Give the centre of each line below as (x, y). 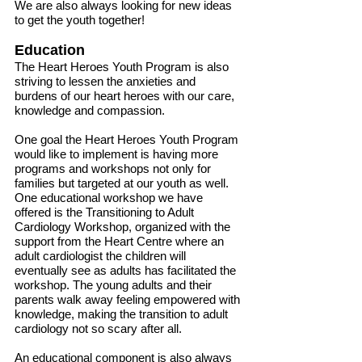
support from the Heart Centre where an (119, 241)
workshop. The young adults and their (113, 285)
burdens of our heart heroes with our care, (124, 96)
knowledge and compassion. (90, 110)
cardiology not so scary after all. (98, 328)
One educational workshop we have (109, 198)
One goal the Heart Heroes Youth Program (126, 139)
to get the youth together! (80, 20)
